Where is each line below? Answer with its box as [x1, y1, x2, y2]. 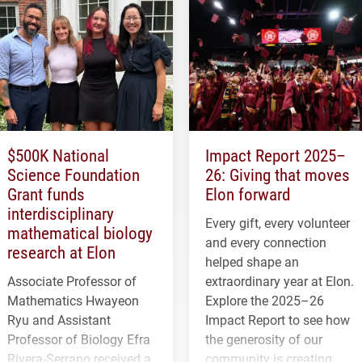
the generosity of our [205, 330, 322, 347]
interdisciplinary [7, 201, 114, 225]
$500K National [7, 143, 109, 166]
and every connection [205, 233, 326, 250]
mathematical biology [7, 221, 153, 244]
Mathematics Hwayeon [7, 291, 139, 309]
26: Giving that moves [205, 162, 350, 186]
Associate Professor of [7, 271, 137, 289]
